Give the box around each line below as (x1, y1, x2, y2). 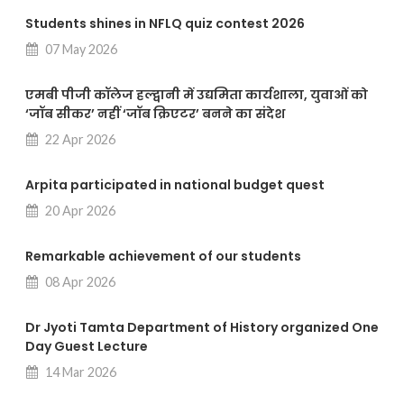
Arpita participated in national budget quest (25, 176, 325, 195)
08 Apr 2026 (42, 274, 115, 290)
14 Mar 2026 (42, 364, 116, 381)
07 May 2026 (42, 41, 117, 58)
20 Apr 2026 (42, 203, 115, 219)
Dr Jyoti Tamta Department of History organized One (25, 318, 379, 337)
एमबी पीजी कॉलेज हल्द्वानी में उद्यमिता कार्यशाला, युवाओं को (25, 86, 368, 105)
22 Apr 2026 (42, 132, 115, 148)
